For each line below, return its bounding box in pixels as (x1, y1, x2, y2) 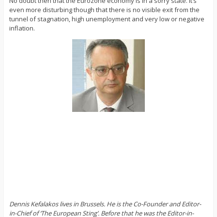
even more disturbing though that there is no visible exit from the (9, 5, 200, 15)
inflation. (9, 24, 35, 33)
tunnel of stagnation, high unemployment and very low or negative (9, 15, 204, 24)
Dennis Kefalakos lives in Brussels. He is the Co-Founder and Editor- (9, 200, 201, 209)
